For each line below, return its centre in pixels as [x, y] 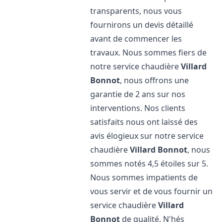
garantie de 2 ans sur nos [138, 94]
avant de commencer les [136, 39]
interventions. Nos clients [138, 108]
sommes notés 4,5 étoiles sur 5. [149, 164]
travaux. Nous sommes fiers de [149, 53]
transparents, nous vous [136, 11]
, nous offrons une [155, 80]
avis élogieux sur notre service [147, 136]
